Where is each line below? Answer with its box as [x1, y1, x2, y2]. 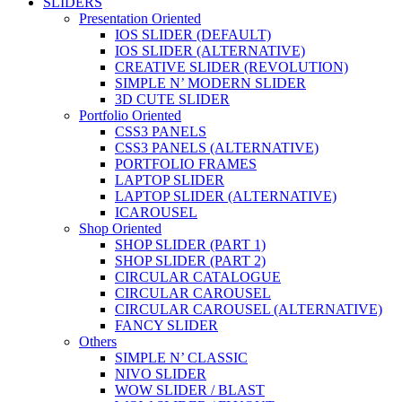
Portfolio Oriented [79, 108, 181, 124]
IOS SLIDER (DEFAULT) [115, 27, 271, 43]
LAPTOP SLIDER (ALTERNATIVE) [115, 188, 336, 205]
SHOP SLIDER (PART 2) [115, 253, 266, 269]
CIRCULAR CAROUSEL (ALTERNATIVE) [115, 301, 382, 318]
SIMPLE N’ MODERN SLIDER [115, 75, 306, 92]
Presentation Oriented [79, 11, 201, 27]
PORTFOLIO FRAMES [115, 156, 257, 172]
